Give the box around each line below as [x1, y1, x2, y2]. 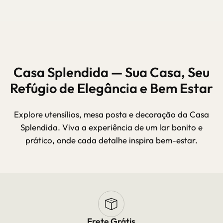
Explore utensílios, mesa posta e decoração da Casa [14, 109, 209, 120]
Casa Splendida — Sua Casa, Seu [13, 63, 210, 81]
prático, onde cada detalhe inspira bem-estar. [25, 135, 198, 146]
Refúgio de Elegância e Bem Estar [10, 79, 213, 97]
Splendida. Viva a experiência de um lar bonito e [20, 122, 203, 133]
